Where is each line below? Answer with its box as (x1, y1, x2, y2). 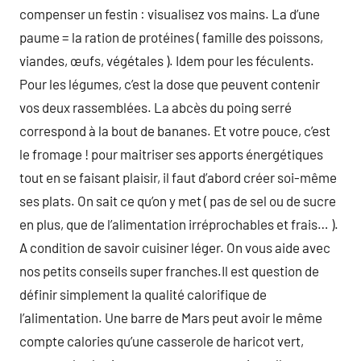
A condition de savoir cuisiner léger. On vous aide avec (19, 239, 330, 255)
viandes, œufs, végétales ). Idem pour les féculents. (19, 52, 314, 68)
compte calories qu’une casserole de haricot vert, (19, 333, 304, 349)
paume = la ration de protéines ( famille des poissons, (19, 29, 323, 45)
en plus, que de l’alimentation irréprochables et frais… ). (19, 216, 338, 232)
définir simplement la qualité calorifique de (19, 286, 267, 302)
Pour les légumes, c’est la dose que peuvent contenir (19, 76, 320, 92)
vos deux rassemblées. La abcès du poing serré (19, 99, 292, 115)
